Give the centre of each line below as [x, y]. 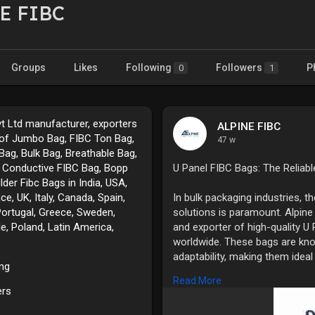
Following [150, 67]
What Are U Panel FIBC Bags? [241, 301]
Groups [28, 67]
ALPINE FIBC [249, 126]
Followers [240, 67]
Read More [197, 280]
